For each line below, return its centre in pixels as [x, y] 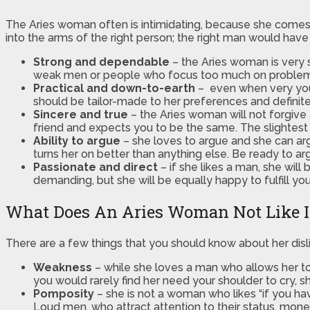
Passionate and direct [95, 167]
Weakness [63, 268]
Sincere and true [81, 115]
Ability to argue [77, 141]
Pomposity [64, 294]
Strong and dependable [101, 62]
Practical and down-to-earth [114, 89]
